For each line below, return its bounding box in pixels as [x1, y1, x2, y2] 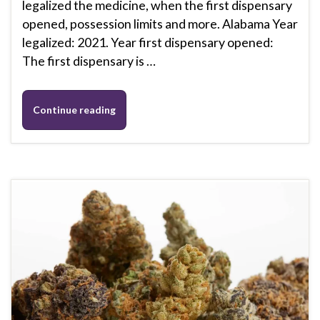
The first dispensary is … [22, 53, 156, 69]
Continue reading [33, 103, 116, 116]
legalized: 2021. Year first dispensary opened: [22, 34, 274, 51]
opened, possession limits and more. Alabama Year [22, 16, 298, 32]
